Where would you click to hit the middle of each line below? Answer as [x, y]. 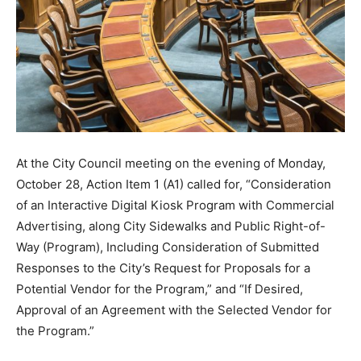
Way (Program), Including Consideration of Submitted [168, 247]
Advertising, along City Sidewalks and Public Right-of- [171, 226]
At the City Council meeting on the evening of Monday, [171, 163]
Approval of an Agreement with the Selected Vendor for [174, 310]
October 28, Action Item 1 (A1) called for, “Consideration [174, 184]
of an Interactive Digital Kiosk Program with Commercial [175, 205]
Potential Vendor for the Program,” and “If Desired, [160, 289]
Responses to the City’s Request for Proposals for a [163, 268]
